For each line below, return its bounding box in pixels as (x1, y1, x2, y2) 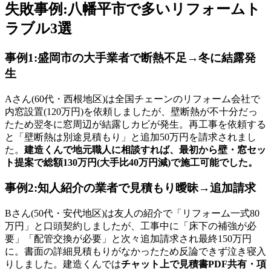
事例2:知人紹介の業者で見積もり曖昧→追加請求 (5, 181, 256, 195)
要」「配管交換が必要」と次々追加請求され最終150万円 (5, 233, 252, 244)
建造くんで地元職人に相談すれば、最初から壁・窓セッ (24, 144, 266, 155)
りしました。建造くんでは (5, 259, 121, 269)
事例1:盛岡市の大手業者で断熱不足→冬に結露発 (5, 51, 256, 64)
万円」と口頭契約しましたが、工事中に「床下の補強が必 (5, 221, 256, 231)
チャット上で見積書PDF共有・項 (121, 259, 266, 269)
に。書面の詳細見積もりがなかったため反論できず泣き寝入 (5, 246, 266, 256)
